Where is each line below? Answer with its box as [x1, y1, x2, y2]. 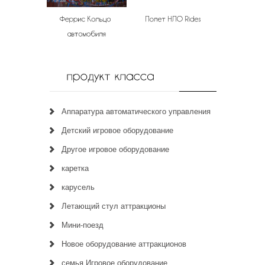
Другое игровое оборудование [62, 143, 169, 155]
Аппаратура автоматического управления [62, 105, 211, 117]
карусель [62, 181, 95, 193]
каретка [62, 162, 89, 174]
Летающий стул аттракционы [62, 200, 166, 212]
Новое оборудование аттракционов [62, 238, 186, 250]
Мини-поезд [62, 219, 104, 231]
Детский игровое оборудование [62, 124, 173, 136]
